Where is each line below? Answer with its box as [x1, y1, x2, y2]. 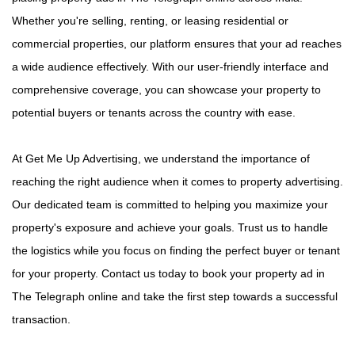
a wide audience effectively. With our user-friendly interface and [12, 59, 329, 73]
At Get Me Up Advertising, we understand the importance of [12, 151, 310, 165]
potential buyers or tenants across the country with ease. [12, 105, 296, 119]
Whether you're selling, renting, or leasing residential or [12, 13, 288, 27]
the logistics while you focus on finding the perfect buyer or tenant [12, 243, 340, 257]
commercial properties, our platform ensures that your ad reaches [12, 36, 342, 50]
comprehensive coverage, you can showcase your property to [12, 82, 321, 96]
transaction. [12, 312, 71, 326]
